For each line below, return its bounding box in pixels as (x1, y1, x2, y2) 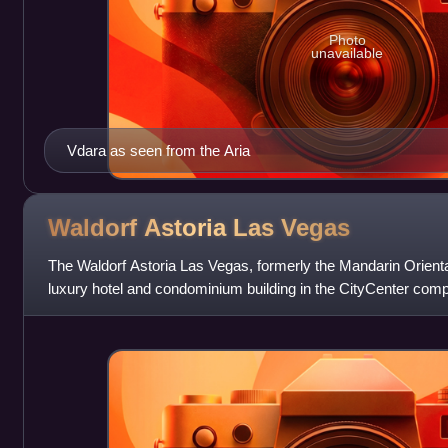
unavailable (311, 44, 384, 61)
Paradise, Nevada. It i (47, 303, 188, 321)
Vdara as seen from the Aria (66, 142, 250, 160)
